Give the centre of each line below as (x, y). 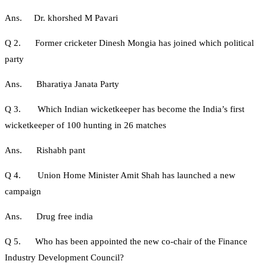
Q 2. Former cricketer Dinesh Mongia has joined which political (129, 43)
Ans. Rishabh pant (45, 150)
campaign (23, 192)
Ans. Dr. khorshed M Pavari (61, 18)
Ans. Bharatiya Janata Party (62, 84)
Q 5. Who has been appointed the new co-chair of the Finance (126, 242)
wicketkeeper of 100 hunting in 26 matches (86, 125)
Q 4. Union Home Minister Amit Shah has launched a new (120, 176)
